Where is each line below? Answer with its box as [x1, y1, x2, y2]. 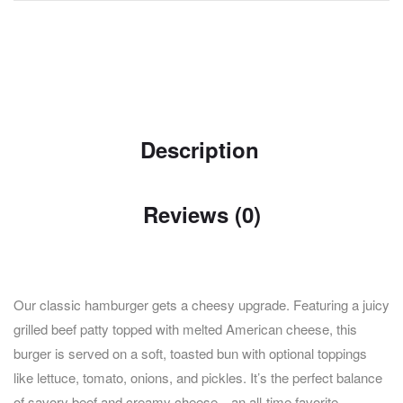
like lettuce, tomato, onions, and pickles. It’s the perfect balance [13, 368, 382, 388]
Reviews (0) [142, 199, 261, 230]
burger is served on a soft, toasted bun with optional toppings [13, 344, 367, 363]
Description [139, 134, 259, 166]
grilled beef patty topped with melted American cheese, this [13, 319, 357, 339]
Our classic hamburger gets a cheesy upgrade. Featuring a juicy [13, 295, 390, 315]
